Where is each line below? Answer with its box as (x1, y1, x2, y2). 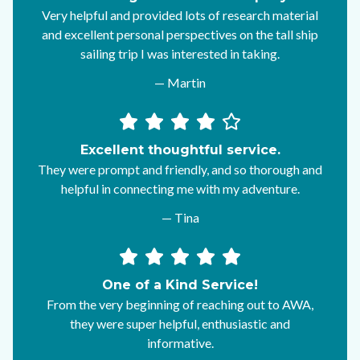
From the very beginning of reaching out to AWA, (47, 297, 313, 313)
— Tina (161, 210, 199, 226)
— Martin (154, 75, 206, 91)
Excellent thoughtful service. (80, 142, 280, 158)
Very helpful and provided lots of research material (42, 7, 318, 23)
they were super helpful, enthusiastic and (70, 316, 290, 332)
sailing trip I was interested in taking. (80, 46, 280, 62)
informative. (146, 335, 214, 351)
